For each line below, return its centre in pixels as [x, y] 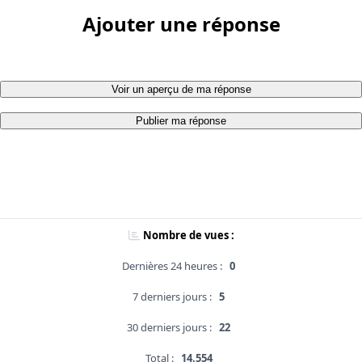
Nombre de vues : [188, 236]
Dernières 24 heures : [172, 266]
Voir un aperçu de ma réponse [181, 90]
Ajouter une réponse [181, 24]
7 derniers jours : [172, 297]
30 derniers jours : [169, 328]
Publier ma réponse [181, 121]
